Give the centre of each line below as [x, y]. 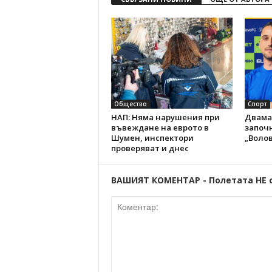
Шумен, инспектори [152, 138]
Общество [130, 104]
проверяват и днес [150, 148]
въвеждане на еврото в [160, 127]
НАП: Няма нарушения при [165, 117]
